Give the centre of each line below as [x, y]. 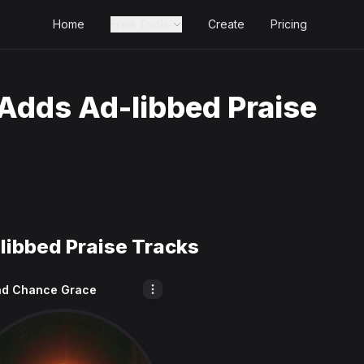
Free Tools [140, 24]
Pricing [289, 24]
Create [226, 24]
